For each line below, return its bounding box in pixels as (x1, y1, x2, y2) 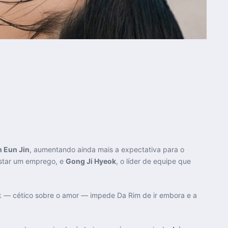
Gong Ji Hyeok (66, 157, 116, 166)
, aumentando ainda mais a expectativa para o (30, 145, 184, 154)
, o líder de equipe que (116, 157, 191, 166)
